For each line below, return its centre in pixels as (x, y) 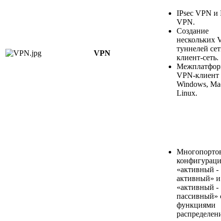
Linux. (187, 93)
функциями (196, 205)
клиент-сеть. (198, 57)
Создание (193, 31)
